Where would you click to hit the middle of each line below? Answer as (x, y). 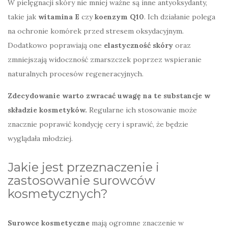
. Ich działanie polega (180, 17)
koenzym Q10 (119, 17)
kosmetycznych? (58, 193)
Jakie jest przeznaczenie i (83, 167)
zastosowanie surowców (81, 180)
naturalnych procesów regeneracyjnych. (76, 74)
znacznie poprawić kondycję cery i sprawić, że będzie (98, 124)
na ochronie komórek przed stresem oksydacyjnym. (96, 31)
